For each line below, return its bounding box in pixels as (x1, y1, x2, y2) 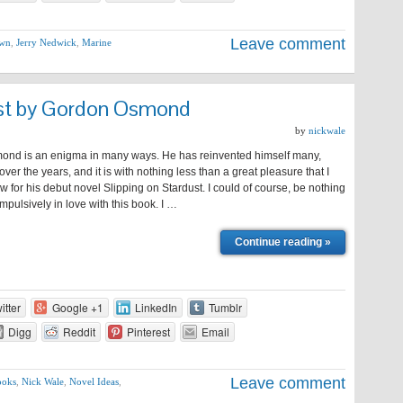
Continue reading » (235, 236, 331, 248)
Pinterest (126, 324, 170, 339)
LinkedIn (134, 300, 177, 315)
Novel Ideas (69, 376, 119, 387)
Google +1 (51, 300, 103, 315)
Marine (82, 37, 112, 48)
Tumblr (208, 300, 242, 315)
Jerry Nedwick (16, 37, 76, 48)
